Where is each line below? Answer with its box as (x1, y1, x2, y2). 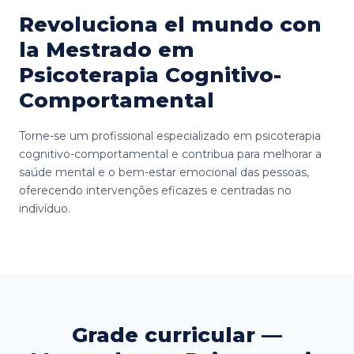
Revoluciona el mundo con (19, 11, 322, 37)
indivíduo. (19, 201, 70, 216)
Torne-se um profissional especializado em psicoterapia (19, 128, 321, 143)
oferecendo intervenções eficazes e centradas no (19, 183, 292, 198)
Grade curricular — (72, 322, 282, 348)
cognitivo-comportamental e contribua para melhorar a (19, 146, 322, 161)
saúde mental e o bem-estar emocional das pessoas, (19, 164, 309, 179)
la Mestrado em (19, 36, 194, 62)
